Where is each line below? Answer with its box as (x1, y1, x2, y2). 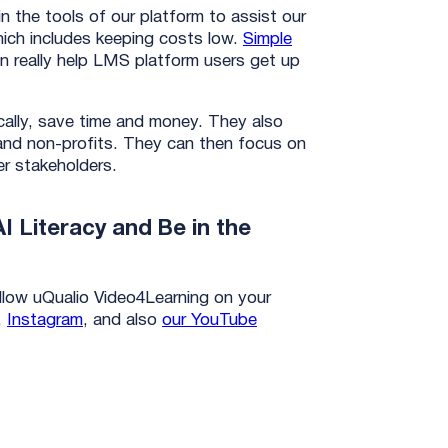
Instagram (7, 313, 83, 329)
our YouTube (162, 313, 257, 329)
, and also (83, 313, 162, 329)
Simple (243, 32, 292, 48)
